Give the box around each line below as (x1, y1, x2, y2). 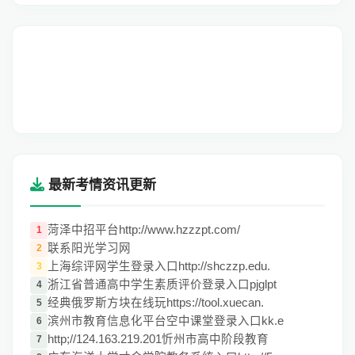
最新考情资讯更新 (44, 177, 156, 193)
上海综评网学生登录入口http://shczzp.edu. (48, 260, 270, 273)
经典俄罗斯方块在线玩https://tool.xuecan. (48, 296, 264, 309)
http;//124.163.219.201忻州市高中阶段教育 (48, 333, 269, 345)
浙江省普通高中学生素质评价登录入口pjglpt (48, 278, 277, 291)
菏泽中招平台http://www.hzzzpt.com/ (48, 223, 240, 236)
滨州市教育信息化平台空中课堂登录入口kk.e (48, 315, 284, 327)
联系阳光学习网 (48, 242, 131, 254)
